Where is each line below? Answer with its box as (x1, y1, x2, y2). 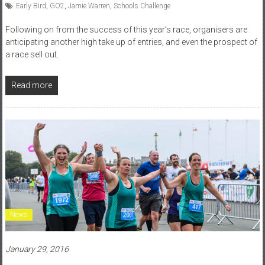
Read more (11, 80, 52, 90)
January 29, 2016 (5, 244, 69, 254)
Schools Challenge (113, 1, 170, 10)
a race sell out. (5, 49, 59, 59)
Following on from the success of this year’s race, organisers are (5, 24, 247, 34)
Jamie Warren (67, 1, 110, 10)
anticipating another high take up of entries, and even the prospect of (5, 37, 257, 47)
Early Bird (15, 1, 46, 10)
